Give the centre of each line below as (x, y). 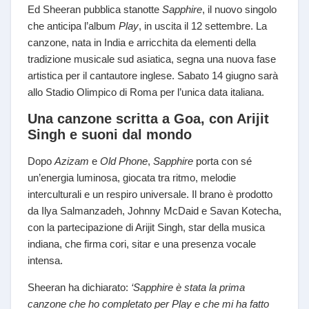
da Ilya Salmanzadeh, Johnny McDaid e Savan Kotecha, (154, 211)
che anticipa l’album (73, 26)
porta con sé (222, 161)
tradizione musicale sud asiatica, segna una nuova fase (152, 59)
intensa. (45, 261)
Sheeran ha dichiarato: (79, 288)
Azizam (72, 161)
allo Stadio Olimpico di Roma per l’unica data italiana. (146, 92)
